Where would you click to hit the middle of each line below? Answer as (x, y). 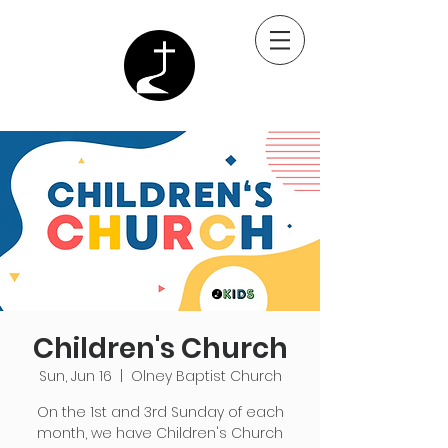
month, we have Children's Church (160, 433)
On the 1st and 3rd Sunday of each (160, 412)
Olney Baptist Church (206, 376)
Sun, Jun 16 (75, 376)
